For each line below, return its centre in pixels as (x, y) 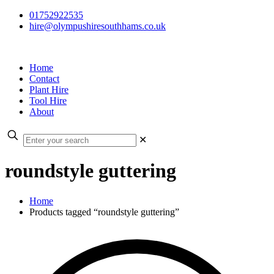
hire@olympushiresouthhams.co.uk (98, 26)
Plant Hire (49, 90)
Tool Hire (48, 101)
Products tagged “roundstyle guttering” (104, 212)
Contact (44, 79)
